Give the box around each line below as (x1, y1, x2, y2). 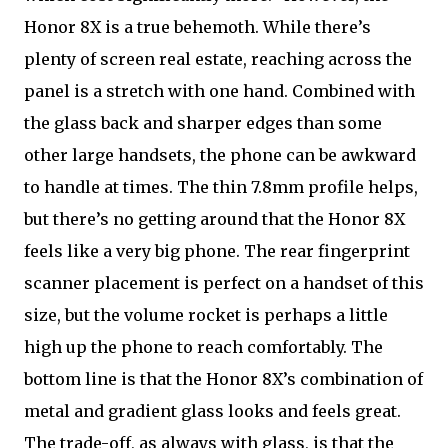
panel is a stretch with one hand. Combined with (24, 81, 415, 101)
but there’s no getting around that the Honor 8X (24, 209, 405, 229)
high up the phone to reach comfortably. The (24, 337, 383, 357)
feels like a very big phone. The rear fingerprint (24, 241, 410, 261)
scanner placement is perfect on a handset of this (24, 273, 424, 293)
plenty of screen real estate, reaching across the (24, 49, 412, 69)
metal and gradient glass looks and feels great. (24, 401, 401, 421)
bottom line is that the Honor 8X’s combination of (24, 369, 423, 389)
